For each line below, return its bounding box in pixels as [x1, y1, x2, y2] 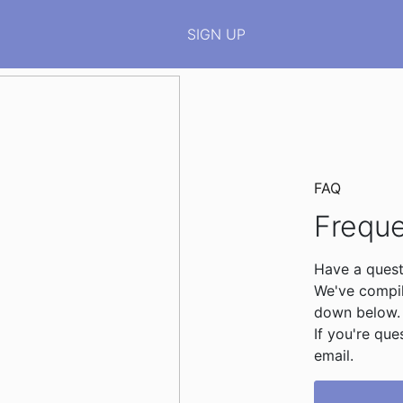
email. [313, 345, 354, 364]
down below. [313, 302, 400, 321]
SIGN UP [186, 25, 246, 43]
